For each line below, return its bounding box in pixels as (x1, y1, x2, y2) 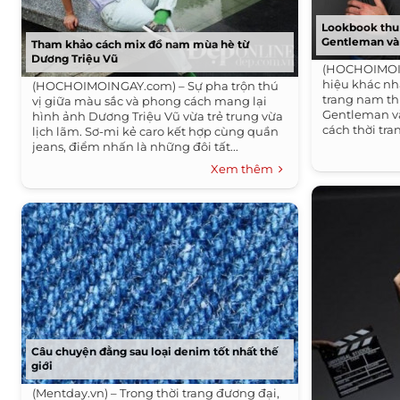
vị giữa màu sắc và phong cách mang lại (32, 94, 268, 108)
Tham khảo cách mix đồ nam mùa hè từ (31, 37, 250, 51)
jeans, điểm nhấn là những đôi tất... (32, 139, 239, 154)
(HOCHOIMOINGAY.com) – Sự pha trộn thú (32, 79, 279, 93)
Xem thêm (211, 162, 279, 176)
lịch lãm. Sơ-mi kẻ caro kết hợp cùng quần (32, 124, 279, 138)
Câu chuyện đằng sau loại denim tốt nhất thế (31, 345, 279, 358)
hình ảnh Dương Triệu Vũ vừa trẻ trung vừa (32, 109, 284, 123)
